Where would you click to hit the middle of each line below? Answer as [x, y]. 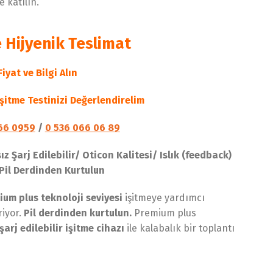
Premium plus [164, 213]
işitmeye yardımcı [164, 198]
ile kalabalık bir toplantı [180, 228]
